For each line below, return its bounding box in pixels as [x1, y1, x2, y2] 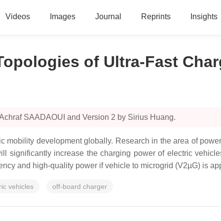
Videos [5, 12, 30, 21]
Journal [95, 12, 121, 21]
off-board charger [52, 183, 107, 190]
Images [49, 12, 75, 21]
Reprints [141, 12, 171, 21]
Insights [190, 12, 218, 21]
